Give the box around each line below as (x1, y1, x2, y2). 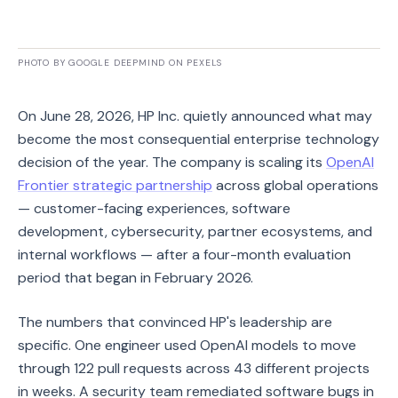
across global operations (212, 176, 378, 195)
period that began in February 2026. (18, 268, 253, 287)
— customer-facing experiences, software (18, 199, 291, 218)
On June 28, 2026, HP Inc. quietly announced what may (18, 107, 372, 125)
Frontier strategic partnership (18, 176, 212, 195)
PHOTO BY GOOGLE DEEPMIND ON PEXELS (18, 57, 223, 68)
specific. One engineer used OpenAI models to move (18, 336, 356, 354)
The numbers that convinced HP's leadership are (18, 313, 332, 331)
